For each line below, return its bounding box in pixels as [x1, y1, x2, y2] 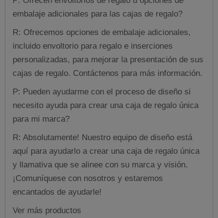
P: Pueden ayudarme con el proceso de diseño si [13, 87, 191, 96]
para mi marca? [13, 114, 70, 124]
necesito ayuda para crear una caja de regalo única [13, 100, 199, 110]
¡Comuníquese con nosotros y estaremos [13, 173, 163, 183]
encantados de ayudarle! [13, 187, 102, 197]
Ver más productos [13, 205, 81, 215]
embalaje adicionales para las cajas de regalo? [13, 9, 182, 18]
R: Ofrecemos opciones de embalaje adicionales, [13, 27, 191, 37]
